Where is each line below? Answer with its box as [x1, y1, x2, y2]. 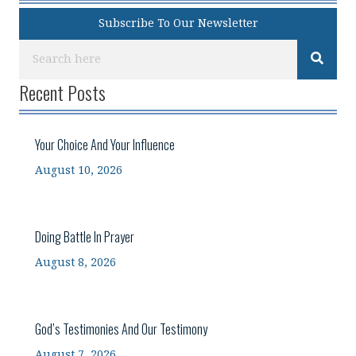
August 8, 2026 [35, 255, 116, 269]
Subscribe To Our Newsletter [98, 16, 258, 30]
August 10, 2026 [35, 163, 122, 177]
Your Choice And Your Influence [35, 134, 175, 154]
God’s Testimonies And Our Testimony [35, 319, 207, 339]
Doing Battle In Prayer [35, 226, 134, 246]
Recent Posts [19, 77, 106, 106]
